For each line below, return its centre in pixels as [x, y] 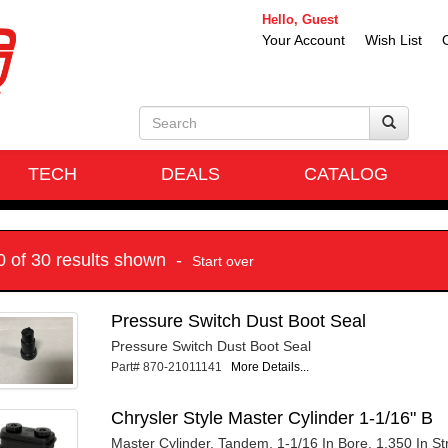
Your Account [303, 40]
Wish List [393, 40]
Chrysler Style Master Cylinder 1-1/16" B [272, 418]
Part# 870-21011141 [171, 366]
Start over [223, 260]
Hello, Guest [300, 19]
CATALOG [346, 173]
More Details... [270, 366]
